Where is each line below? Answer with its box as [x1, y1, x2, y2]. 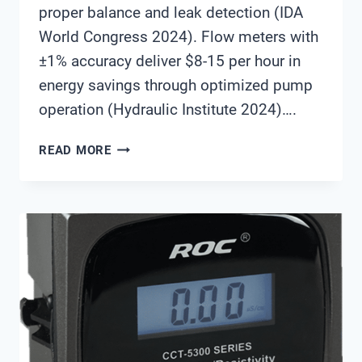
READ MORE [39, 143, 112, 158]
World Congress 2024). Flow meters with [39, 27, 318, 47]
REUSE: [110, 255, 154, 271]
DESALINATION [110, 197, 201, 213]
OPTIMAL [110, 333, 167, 348]
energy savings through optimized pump [39, 76, 313, 95]
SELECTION [110, 275, 179, 290]
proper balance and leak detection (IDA [39, 3, 303, 23]
